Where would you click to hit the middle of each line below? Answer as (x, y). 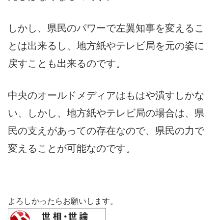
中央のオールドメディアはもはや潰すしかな (106, 95)
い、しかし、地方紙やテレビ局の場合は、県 (106, 113)
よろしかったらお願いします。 (63, 201)
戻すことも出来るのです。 (67, 63)
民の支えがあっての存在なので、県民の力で (106, 130)
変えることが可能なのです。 (72, 148)
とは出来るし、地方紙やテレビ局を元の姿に (106, 45)
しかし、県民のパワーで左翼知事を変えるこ (106, 28)
